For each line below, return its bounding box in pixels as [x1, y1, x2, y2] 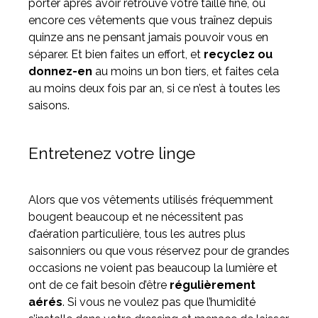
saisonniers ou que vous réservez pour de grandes [28, 244, 290, 258]
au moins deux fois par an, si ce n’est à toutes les [28, 82, 280, 96]
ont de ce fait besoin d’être [28, 278, 170, 292]
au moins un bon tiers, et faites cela [92, 65, 279, 79]
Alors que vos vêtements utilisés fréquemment [28, 193, 273, 207]
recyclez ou [204, 48, 273, 62]
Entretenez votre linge [28, 143, 195, 163]
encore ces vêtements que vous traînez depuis [28, 13, 273, 28]
